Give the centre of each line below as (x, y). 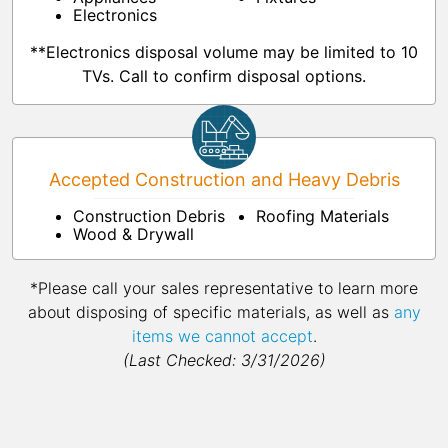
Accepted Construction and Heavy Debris (224, 180)
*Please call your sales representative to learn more (224, 288)
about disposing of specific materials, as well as (210, 312)
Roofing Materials (322, 216)
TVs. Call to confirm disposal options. (224, 76)
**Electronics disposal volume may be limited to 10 (224, 52)
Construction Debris (149, 216)
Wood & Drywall (133, 234)
